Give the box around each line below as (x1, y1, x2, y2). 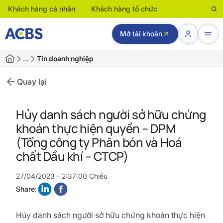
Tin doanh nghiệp (37, 54, 94, 63)
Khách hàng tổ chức (91, 4, 157, 13)
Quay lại (17, 77, 47, 87)
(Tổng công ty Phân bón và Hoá (16, 134, 182, 150)
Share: (16, 185, 37, 193)
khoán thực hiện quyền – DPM (16, 120, 176, 136)
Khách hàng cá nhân (8, 4, 75, 13)
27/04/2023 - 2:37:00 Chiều (16, 172, 108, 180)
